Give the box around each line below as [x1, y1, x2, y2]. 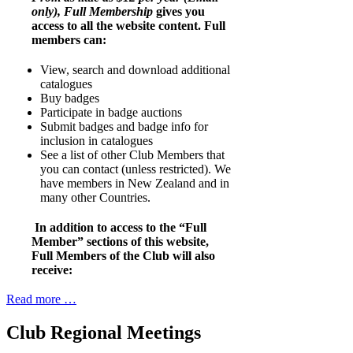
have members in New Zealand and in [40, 176, 229, 191]
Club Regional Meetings [6, 322, 201, 344]
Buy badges [40, 91, 99, 106]
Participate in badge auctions [40, 106, 182, 120]
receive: [32, 263, 72, 277]
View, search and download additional [40, 63, 230, 77]
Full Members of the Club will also [32, 249, 215, 263]
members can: [32, 33, 106, 47]
